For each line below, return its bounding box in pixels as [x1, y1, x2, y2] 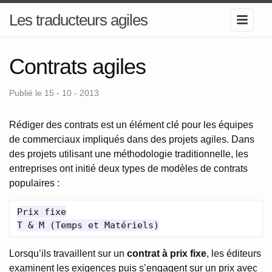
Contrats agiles [9, 54, 146, 79]
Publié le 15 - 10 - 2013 [9, 88, 99, 98]
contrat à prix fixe [127, 248, 206, 259]
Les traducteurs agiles [9, 11, 148, 29]
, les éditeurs [206, 248, 261, 259]
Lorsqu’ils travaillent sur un [9, 248, 127, 259]
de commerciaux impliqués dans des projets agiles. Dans [9, 134, 254, 144]
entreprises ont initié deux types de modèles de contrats [9, 163, 248, 174]
